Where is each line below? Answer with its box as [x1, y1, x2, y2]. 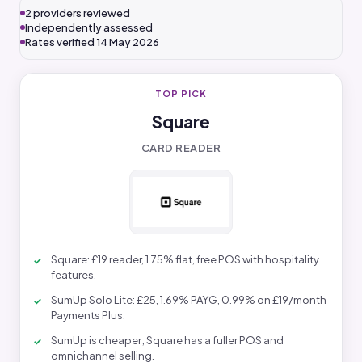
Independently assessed [25, 21, 153, 34]
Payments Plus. [51, 309, 125, 322]
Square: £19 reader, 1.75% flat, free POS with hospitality [51, 253, 319, 266]
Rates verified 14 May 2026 [25, 36, 159, 48]
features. [51, 268, 96, 281]
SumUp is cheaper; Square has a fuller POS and [51, 334, 284, 347]
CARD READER [141, 141, 221, 154]
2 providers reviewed [25, 6, 130, 19]
